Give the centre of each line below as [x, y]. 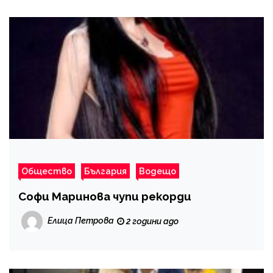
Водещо [158, 171]
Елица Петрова [81, 220]
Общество [47, 171]
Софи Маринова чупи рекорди [105, 196]
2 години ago [151, 221]
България [105, 171]
